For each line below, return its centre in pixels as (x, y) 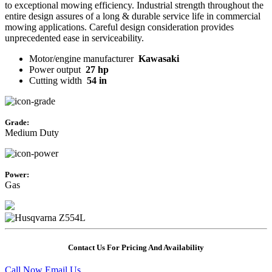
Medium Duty (32, 133)
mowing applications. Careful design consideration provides (119, 27)
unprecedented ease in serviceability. (74, 38)
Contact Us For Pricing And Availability (136, 248)
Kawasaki (159, 59)
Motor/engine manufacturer (84, 59)
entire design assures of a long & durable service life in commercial (133, 16)
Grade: (17, 123)
